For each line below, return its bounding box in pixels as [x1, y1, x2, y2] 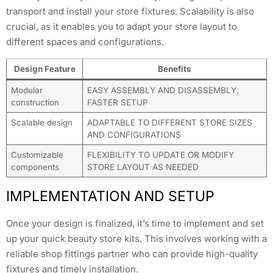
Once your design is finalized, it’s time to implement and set [6, 217, 264, 229]
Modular [10, 85, 43, 95]
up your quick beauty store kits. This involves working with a [6, 232, 267, 244]
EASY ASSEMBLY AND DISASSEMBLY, [87, 85, 239, 95]
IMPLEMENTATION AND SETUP [6, 187, 214, 205]
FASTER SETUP [87, 97, 148, 107]
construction [10, 97, 59, 107]
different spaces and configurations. [6, 36, 164, 48]
